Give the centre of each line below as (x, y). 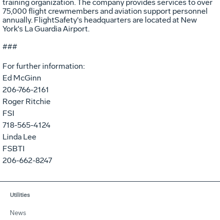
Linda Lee (19, 137)
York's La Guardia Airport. (46, 28)
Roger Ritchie (27, 101)
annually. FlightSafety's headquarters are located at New (100, 20)
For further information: (44, 66)
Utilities (20, 195)
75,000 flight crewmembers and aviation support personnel (105, 11)
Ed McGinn (22, 78)
